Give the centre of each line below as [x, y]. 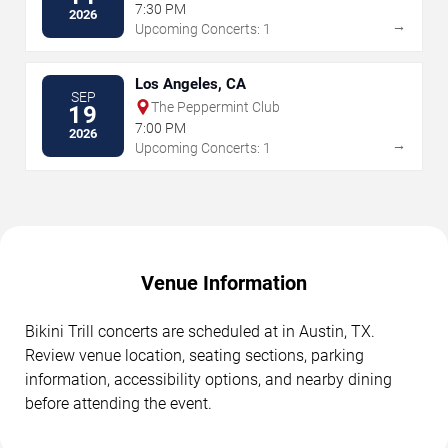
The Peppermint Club [215, 106]
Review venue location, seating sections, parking [194, 355]
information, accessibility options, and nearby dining [208, 379]
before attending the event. [118, 403]
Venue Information [224, 282]
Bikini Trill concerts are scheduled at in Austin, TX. [200, 331]
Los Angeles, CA [190, 83]
